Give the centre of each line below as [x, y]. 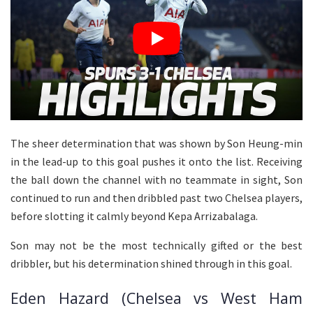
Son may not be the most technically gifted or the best [156, 246]
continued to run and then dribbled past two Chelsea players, [156, 198]
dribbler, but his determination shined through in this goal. [151, 264]
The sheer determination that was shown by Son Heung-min [156, 144]
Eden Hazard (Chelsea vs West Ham [156, 298]
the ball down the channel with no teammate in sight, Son [156, 180]
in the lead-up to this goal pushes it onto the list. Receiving [156, 162]
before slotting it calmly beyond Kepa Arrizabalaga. [134, 216]
